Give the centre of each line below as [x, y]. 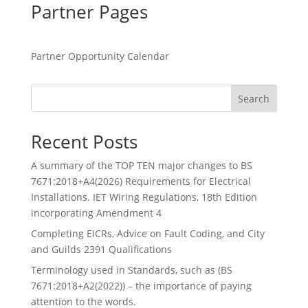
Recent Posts [84, 141]
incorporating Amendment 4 [96, 212]
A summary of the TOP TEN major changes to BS [141, 165]
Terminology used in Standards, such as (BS [131, 269]
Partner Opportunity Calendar [100, 56]
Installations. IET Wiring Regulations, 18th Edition [144, 197]
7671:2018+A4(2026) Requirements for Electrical [141, 181]
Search [254, 98]
